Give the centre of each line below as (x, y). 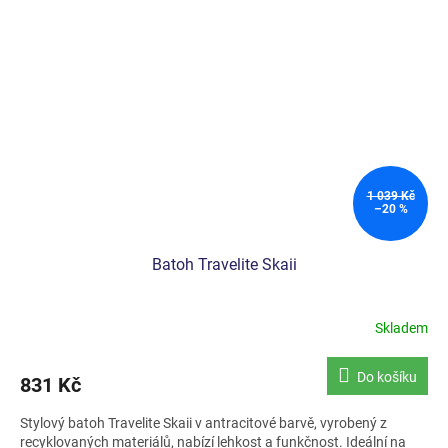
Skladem (401, 327)
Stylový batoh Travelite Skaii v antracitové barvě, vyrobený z (203, 423)
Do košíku (387, 377)
